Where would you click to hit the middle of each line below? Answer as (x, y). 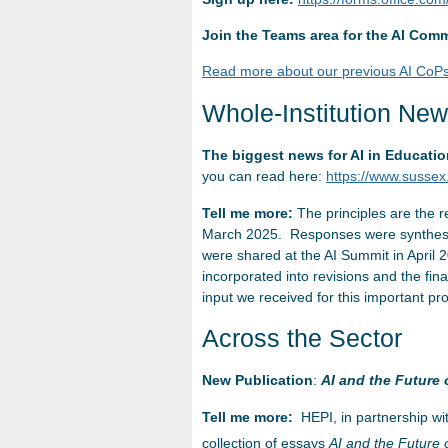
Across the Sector (302, 338)
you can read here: (264, 176)
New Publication (257, 380)
